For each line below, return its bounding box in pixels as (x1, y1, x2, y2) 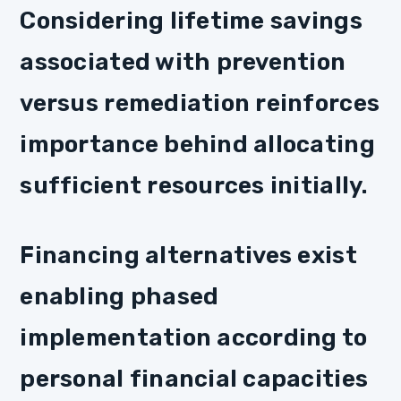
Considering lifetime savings (20, 5, 363, 35)
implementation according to (20, 322, 368, 352)
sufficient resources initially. (20, 170, 369, 200)
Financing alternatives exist (20, 240, 357, 269)
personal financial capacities (20, 363, 369, 393)
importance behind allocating (20, 129, 375, 158)
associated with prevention (20, 47, 346, 76)
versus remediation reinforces (20, 88, 380, 117)
